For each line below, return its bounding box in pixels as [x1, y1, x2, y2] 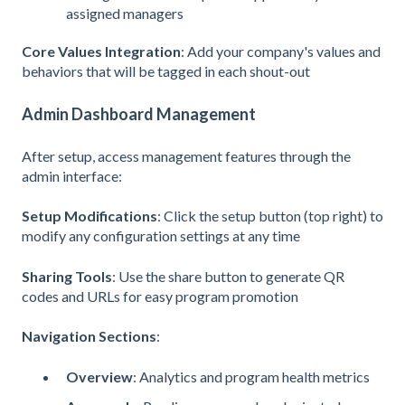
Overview [66, 367, 133, 385]
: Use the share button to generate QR [112, 267, 344, 285]
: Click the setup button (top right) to [157, 207, 383, 225]
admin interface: [22, 167, 122, 184]
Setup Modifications [22, 207, 157, 225]
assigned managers [66, 5, 184, 23]
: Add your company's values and [181, 42, 381, 61]
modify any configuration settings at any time [22, 227, 300, 245]
